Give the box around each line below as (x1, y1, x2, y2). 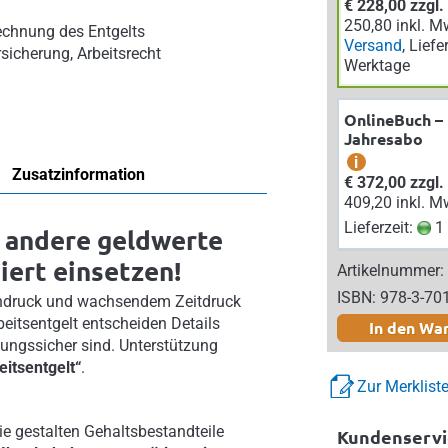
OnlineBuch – (344, 109, 443, 130)
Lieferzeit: (344, 218, 417, 237)
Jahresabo (344, 128, 423, 149)
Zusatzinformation (12, 165, 145, 184)
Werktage (344, 56, 410, 75)
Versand (344, 36, 402, 55)
